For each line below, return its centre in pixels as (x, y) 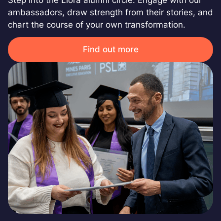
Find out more (110, 49)
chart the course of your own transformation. (97, 24)
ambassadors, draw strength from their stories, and (110, 12)
